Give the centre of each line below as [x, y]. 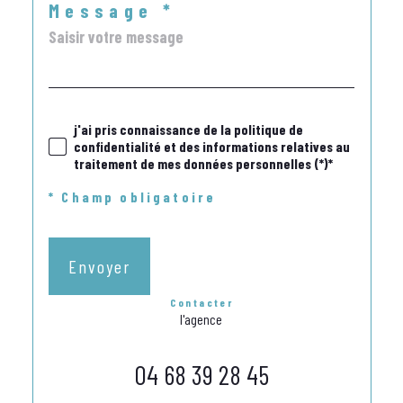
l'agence [201, 318]
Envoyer [99, 266]
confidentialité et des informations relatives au [212, 147]
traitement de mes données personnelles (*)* [203, 164]
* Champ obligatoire [133, 196]
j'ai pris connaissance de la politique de [188, 130]
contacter [206, 302]
